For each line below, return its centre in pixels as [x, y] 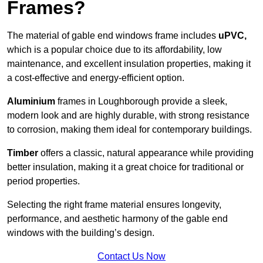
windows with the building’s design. [81, 233]
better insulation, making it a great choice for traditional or [125, 167]
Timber [23, 153]
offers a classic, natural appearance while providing [146, 153]
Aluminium [32, 102]
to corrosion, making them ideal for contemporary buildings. [129, 130]
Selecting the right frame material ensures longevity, [114, 205]
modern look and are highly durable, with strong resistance [128, 116]
